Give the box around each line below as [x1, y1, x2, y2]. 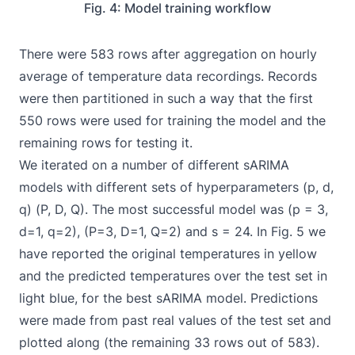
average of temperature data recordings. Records [19, 67, 317, 84]
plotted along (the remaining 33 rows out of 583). [19, 334, 319, 350]
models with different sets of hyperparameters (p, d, [19, 178, 334, 195]
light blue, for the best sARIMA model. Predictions [19, 289, 318, 306]
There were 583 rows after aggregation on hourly [19, 45, 317, 62]
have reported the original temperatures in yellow [19, 245, 317, 261]
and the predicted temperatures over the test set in [19, 267, 327, 284]
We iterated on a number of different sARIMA [19, 156, 289, 173]
